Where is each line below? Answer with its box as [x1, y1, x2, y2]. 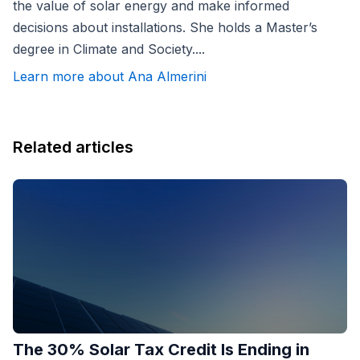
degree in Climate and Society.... [13, 41, 205, 58]
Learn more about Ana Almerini [13, 68, 207, 85]
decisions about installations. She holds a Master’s [13, 19, 317, 36]
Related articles [13, 137, 133, 157]
